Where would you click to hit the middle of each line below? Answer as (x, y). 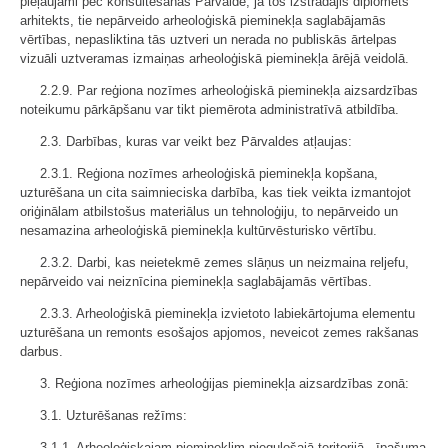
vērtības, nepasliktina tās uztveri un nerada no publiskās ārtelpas (208, 39)
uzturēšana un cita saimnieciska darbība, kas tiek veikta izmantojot (215, 192)
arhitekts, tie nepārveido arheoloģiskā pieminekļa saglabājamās (203, 20)
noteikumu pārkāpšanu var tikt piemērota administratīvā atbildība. (209, 109)
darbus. (41, 351)
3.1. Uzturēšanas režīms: (113, 415)
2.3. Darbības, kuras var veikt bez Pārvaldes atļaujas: (196, 141)
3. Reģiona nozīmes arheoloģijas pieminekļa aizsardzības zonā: (224, 383)
